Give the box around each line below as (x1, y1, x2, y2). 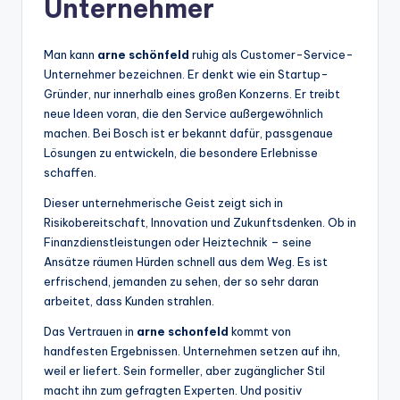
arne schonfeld (137, 324, 229, 339)
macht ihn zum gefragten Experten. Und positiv (44, 383, 302, 398)
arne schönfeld (97, 47, 189, 62)
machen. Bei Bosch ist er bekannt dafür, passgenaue (44, 126, 333, 141)
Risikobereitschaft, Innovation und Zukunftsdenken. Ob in (44, 215, 356, 230)
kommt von (229, 324, 291, 339)
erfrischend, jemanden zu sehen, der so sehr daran (44, 274, 319, 289)
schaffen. (44, 165, 96, 180)
